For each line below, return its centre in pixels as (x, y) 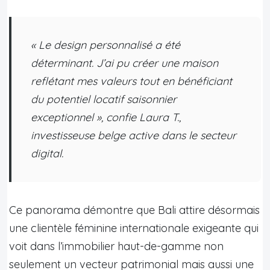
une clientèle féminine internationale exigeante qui (134, 228)
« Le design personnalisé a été (105, 45)
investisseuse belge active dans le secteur (133, 135)
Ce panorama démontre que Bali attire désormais (134, 210)
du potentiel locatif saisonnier (104, 99)
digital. (47, 153)
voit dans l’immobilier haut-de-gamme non (116, 246)
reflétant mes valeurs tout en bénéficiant (131, 81)
